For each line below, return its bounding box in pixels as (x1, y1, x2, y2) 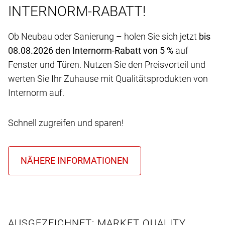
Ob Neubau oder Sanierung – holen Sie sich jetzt (8, 31, 197, 42)
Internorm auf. (8, 87, 64, 98)
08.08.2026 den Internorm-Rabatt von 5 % (8, 45, 175, 56)
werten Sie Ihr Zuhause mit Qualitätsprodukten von (8, 73, 208, 84)
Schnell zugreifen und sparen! (8, 117, 124, 128)
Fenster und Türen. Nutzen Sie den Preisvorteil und (8, 59, 205, 70)
